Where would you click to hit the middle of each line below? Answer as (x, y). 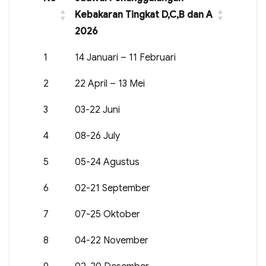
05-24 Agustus (107, 162)
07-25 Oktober (107, 214)
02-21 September (113, 188)
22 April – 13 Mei (110, 84)
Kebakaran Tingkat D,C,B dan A (144, 15)
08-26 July (97, 136)
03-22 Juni (97, 110)
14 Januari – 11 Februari (125, 58)
